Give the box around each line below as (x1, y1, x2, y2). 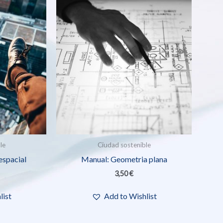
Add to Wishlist (104, 191, 157, 201)
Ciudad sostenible (97, 141, 151, 149)
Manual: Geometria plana (81, 154, 167, 164)
